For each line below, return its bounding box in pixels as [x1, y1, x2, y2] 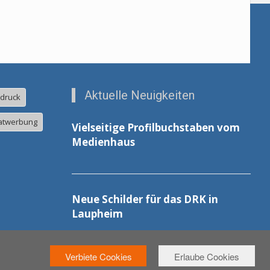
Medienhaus [71, 135, 135, 149]
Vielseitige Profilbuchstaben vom [71, 121, 240, 135]
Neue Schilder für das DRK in [71, 192, 218, 207]
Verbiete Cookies [64, 250, 132, 263]
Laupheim [71, 207, 123, 221]
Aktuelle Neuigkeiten [84, 88, 195, 103]
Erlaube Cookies [174, 250, 239, 263]
